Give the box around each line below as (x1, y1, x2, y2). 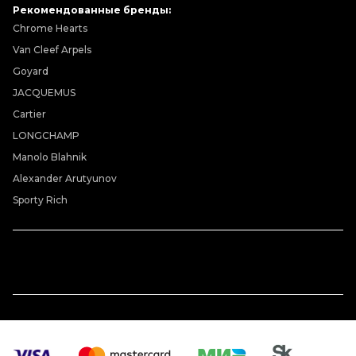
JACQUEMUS (13, 87, 75, 99)
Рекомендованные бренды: (13, 4, 171, 16)
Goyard (13, 65, 48, 77)
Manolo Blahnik (13, 151, 87, 163)
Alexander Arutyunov (13, 172, 117, 184)
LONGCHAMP (13, 130, 79, 141)
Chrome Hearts (13, 22, 87, 34)
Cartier (13, 108, 46, 120)
